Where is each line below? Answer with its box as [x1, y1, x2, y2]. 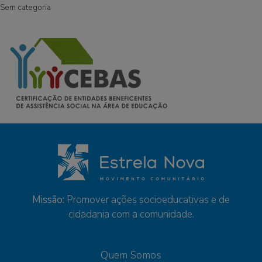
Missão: [32, 192, 64, 206]
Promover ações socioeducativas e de [64, 192, 230, 206]
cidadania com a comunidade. [68, 207, 194, 221]
